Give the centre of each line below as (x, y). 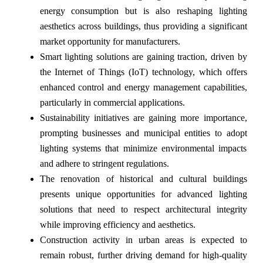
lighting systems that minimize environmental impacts (143, 149)
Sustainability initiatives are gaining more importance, (143, 118)
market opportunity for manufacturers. (110, 42)
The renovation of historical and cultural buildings (143, 179)
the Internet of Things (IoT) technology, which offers (143, 72)
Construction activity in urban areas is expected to (143, 240)
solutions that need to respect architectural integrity (143, 210)
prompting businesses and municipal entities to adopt (143, 133)
